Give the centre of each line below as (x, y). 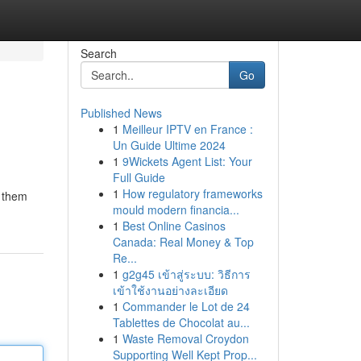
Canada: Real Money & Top (183, 242)
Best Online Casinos (174, 226)
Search (98, 53)
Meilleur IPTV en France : (187, 129)
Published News (121, 113)
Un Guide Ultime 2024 (169, 145)
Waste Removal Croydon (185, 338)
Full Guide (139, 177)
